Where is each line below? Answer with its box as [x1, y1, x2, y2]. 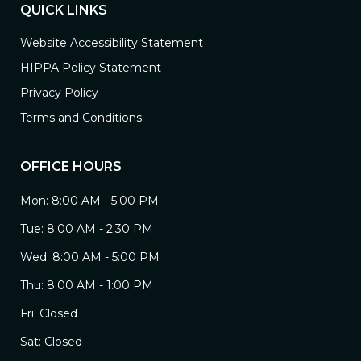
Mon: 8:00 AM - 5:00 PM [20, 193, 159, 209]
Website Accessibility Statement [20, 35, 203, 51]
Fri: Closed [20, 306, 77, 322]
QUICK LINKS [20, 2, 107, 19]
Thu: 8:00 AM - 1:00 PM [20, 278, 153, 293]
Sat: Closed [20, 334, 82, 350]
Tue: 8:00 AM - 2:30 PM [20, 222, 153, 237]
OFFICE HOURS [20, 159, 122, 175]
